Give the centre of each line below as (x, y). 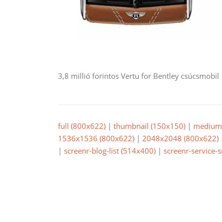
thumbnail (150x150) (149, 126)
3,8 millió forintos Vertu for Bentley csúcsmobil (139, 76)
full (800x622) (82, 126)
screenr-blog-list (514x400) (110, 151)
